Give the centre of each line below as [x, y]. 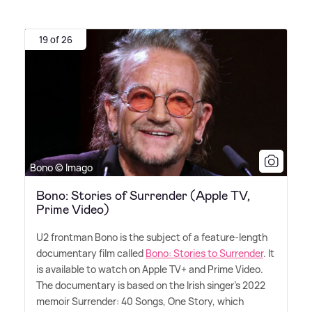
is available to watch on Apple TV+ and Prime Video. [150, 270]
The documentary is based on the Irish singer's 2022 [151, 286]
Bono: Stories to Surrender [204, 253]
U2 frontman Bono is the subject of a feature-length [152, 237]
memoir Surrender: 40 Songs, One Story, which [140, 302]
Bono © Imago [61, 168]
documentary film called [91, 253]
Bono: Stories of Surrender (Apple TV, [143, 196]
